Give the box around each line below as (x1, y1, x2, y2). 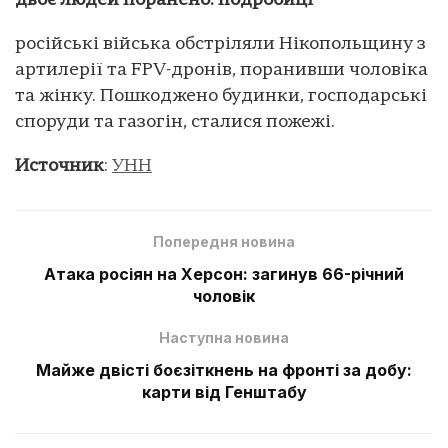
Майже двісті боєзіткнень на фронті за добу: (36, 359, 412, 380)
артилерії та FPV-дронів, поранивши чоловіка (15, 60, 428, 80)
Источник (15, 156, 104, 176)
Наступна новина (159, 328, 289, 346)
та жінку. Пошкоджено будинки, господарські (15, 86, 427, 106)
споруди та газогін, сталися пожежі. (15, 112, 335, 132)
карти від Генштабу (141, 381, 307, 402)
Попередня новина (153, 232, 295, 250)
